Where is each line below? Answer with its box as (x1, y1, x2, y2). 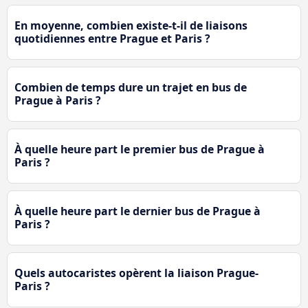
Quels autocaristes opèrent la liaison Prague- (14, 265, 258, 281)
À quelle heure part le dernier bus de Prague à (14, 203, 261, 219)
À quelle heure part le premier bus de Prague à (14, 142, 265, 157)
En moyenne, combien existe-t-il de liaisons (14, 18, 247, 34)
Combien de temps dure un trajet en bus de (14, 80, 247, 96)
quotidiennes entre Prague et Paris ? (14, 31, 210, 47)
